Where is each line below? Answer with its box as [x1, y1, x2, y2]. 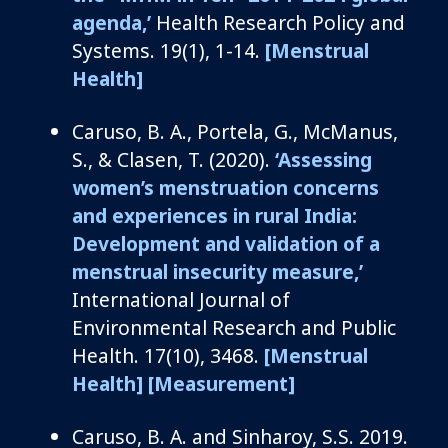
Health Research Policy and [156, 8, 405, 36]
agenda [72, 8, 142, 36]
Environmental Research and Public [72, 313, 396, 341]
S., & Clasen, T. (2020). [72, 145, 275, 173]
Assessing [278, 145, 372, 173]
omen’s [88, 173, 159, 201]
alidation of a [256, 229, 380, 257]
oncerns [303, 173, 379, 201]
